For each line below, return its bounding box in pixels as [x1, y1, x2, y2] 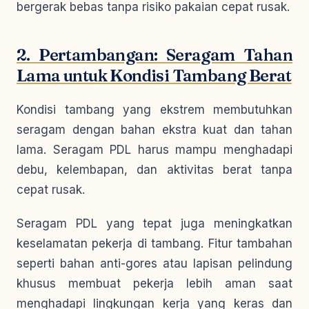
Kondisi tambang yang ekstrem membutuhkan [17, 103, 292, 117]
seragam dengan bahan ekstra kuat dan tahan [17, 123, 292, 137]
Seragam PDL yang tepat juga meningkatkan [17, 217, 292, 230]
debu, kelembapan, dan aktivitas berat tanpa [17, 163, 292, 177]
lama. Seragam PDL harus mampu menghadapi [17, 143, 292, 157]
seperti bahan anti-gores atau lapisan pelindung [17, 257, 292, 270]
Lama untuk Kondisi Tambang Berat [17, 66, 292, 86]
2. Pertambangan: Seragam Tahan [17, 45, 292, 65]
